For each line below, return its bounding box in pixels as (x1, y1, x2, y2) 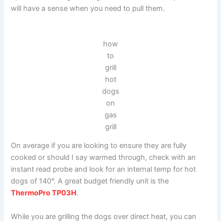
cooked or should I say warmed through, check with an (11, 153, 196, 162)
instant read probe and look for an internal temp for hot (11, 165, 196, 174)
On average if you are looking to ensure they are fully (11, 141, 187, 150)
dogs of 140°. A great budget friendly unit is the (11, 177, 169, 186)
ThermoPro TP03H (11, 188, 77, 198)
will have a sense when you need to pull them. (11, 4, 165, 13)
